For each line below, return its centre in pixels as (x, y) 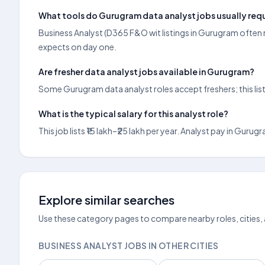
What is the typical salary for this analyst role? (133, 114)
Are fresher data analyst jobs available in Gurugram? (146, 72)
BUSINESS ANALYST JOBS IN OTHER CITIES (129, 245)
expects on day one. (77, 47)
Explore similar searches (106, 200)
